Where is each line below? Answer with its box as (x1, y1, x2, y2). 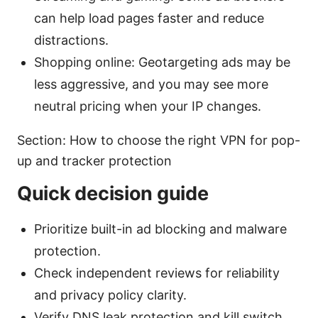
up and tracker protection (17, 153, 172, 168)
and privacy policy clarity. (34, 287, 187, 302)
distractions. (34, 32, 109, 48)
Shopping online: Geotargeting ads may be (34, 54, 290, 70)
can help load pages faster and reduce (34, 10, 264, 26)
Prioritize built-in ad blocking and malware (34, 221, 287, 236)
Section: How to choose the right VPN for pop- (17, 132, 300, 148)
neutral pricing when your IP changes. (34, 98, 261, 114)
